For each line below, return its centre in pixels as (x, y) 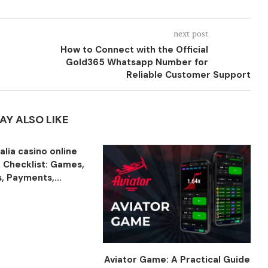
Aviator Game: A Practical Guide (177, 260)
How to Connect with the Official (134, 50)
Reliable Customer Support (188, 75)
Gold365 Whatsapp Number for (137, 62)
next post (191, 34)
